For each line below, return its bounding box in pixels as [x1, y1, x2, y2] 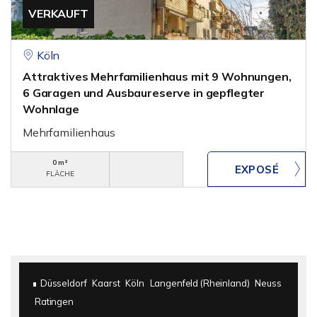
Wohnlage [23, 102, 79, 116]
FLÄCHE [46, 169, 74, 178]
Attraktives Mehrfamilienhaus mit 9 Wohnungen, [23, 69, 292, 83]
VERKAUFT [28, 6, 88, 21]
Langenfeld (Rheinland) [149, 277, 250, 289]
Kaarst [92, 277, 120, 289]
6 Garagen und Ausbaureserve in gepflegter [23, 86, 265, 100]
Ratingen [35, 296, 74, 307]
